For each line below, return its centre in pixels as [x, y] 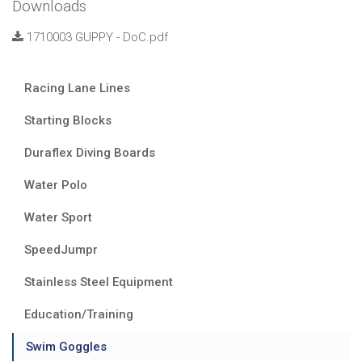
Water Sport [58, 217]
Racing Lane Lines [77, 88]
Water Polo [56, 185]
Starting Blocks [68, 120]
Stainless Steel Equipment [99, 282]
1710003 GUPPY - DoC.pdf [96, 37]
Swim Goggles [66, 346]
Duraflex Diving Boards [90, 152]
